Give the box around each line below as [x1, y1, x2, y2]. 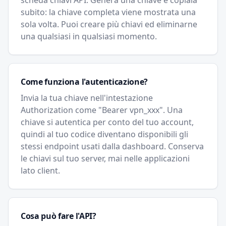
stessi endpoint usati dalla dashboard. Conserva [21, 141, 204, 152]
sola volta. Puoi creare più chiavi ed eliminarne [21, 19, 197, 30]
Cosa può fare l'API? [21, 210, 96, 221]
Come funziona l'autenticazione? [21, 76, 148, 87]
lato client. [21, 165, 60, 176]
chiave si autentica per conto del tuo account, [21, 117, 194, 128]
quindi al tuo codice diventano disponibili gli [21, 129, 188, 140]
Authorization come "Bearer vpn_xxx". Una [21, 104, 183, 116]
